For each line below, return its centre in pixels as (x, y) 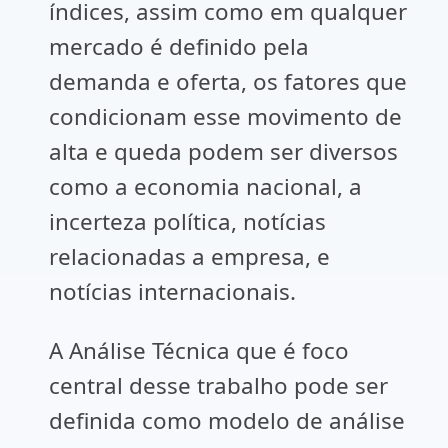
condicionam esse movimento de (226, 116)
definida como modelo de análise (227, 420)
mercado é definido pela (179, 46)
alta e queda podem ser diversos (224, 151)
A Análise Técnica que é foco (199, 350)
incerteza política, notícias (188, 221)
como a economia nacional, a (206, 186)
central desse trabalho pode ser (219, 385)
